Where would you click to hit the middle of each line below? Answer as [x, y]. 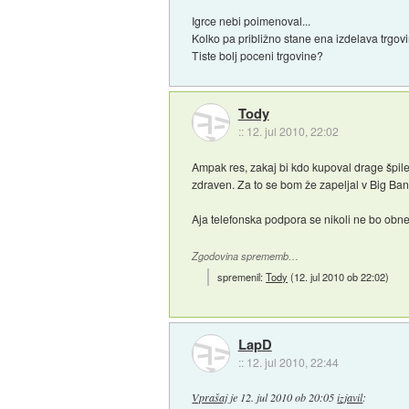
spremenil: [242, 277]
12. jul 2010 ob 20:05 [288, 397]
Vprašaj [210, 397]
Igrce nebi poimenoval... [252, 20]
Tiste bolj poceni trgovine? [258, 55]
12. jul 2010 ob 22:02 [340, 277]
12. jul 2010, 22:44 [292, 362]
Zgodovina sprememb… [246, 257]
